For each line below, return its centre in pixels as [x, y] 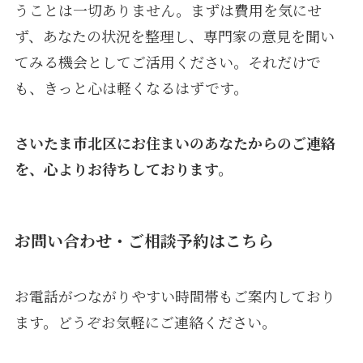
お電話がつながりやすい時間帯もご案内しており [175, 296]
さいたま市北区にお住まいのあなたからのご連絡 [175, 142]
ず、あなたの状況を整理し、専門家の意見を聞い [174, 35]
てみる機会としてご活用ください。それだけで [167, 61]
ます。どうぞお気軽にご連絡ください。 [145, 322]
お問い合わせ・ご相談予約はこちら [144, 240]
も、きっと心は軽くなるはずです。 [131, 87]
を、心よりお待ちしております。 [123, 168]
